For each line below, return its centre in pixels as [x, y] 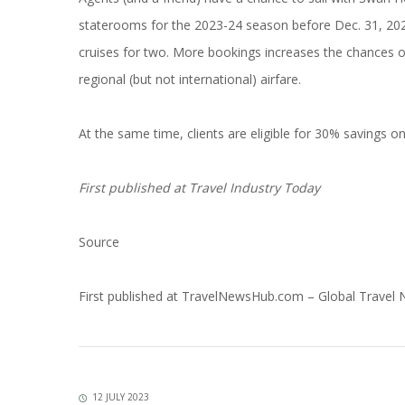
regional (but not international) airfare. [190, 79]
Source [99, 242]
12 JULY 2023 [121, 396]
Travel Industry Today [253, 188]
